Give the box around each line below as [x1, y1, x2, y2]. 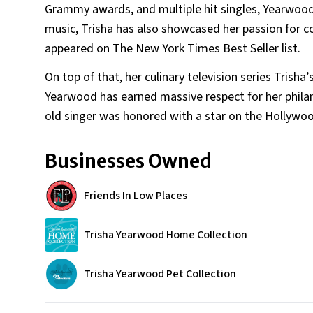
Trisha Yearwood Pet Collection [84, 266, 236, 282]
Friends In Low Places [84, 188, 187, 203]
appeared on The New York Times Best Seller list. [45, 40, 303, 57]
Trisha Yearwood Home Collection [84, 227, 247, 242]
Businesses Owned [45, 150, 212, 173]
